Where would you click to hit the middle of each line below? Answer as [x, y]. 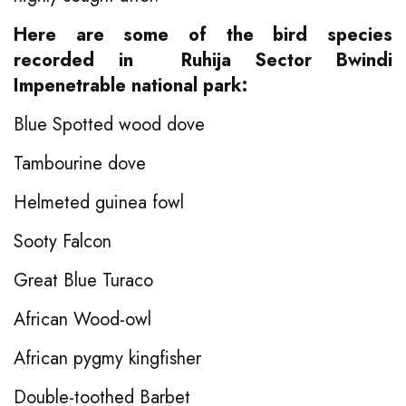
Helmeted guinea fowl [99, 202]
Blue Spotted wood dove [109, 124]
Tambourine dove [80, 163]
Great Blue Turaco [83, 280]
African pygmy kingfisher [107, 358]
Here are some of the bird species [203, 34]
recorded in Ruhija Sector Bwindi [203, 60]
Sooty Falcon [63, 241]
